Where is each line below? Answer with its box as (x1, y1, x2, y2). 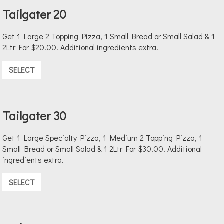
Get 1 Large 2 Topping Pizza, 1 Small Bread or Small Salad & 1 (2, 31, 215, 42)
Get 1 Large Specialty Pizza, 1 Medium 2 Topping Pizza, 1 (2, 132, 202, 143)
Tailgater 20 (3, 6, 66, 22)
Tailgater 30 (3, 108, 66, 124)
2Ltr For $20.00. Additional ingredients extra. (2, 42, 158, 53)
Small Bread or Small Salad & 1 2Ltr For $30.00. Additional (2, 143, 202, 154)
